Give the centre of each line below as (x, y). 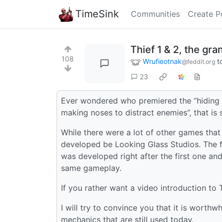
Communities (155, 14)
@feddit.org (198, 62)
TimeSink (97, 14)
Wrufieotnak (162, 61)
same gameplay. (91, 168)
